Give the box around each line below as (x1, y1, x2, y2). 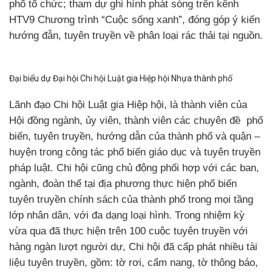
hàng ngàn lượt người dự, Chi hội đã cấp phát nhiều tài (9, 240, 257, 253)
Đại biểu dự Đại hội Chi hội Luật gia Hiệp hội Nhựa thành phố (9, 73, 233, 83)
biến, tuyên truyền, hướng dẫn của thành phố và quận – (9, 130, 260, 142)
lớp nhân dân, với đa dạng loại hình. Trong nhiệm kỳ (9, 209, 245, 221)
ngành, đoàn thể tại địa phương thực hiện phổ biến (9, 177, 237, 189)
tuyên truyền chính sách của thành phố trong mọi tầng (9, 193, 253, 205)
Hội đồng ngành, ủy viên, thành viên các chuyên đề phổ (9, 114, 263, 126)
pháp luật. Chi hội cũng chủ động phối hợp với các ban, (9, 161, 259, 174)
